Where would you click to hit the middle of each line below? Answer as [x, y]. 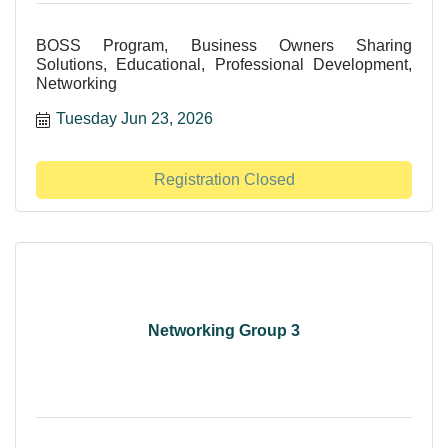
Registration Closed [224, 180]
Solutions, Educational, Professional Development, [224, 65]
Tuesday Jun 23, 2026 [134, 119]
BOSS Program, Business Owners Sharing [224, 46]
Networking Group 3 [224, 330]
